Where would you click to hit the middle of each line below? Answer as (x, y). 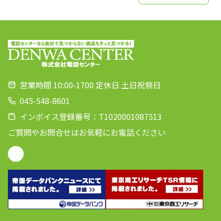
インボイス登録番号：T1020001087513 (91, 117)
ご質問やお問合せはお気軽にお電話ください (87, 132)
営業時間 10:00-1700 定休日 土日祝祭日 (90, 85)
